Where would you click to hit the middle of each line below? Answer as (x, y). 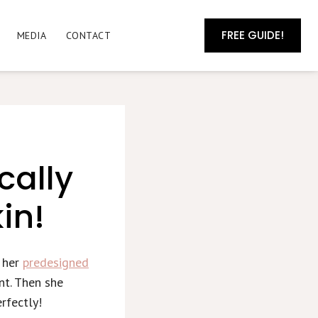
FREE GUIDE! (253, 35)
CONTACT (88, 35)
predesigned (56, 262)
